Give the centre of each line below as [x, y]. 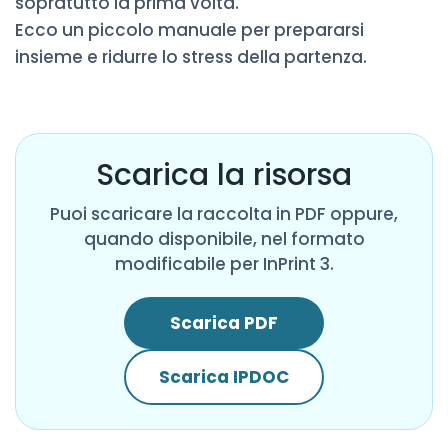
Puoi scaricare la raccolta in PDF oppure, [224, 213]
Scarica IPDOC [224, 376]
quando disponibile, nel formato [224, 238]
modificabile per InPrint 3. [224, 263]
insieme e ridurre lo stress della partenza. [191, 56]
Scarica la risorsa [224, 174]
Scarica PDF [224, 322]
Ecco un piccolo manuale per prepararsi [189, 29]
